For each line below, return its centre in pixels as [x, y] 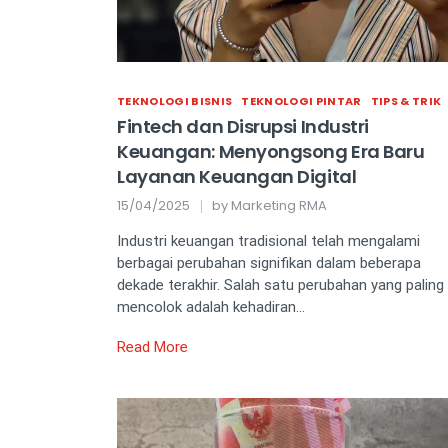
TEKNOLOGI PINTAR [301, 101]
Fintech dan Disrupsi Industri [243, 126]
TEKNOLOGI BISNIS [175, 101]
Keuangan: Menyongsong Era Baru [271, 151]
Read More [152, 347]
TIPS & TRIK [406, 101]
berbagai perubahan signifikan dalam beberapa [269, 263]
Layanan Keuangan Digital [237, 176]
